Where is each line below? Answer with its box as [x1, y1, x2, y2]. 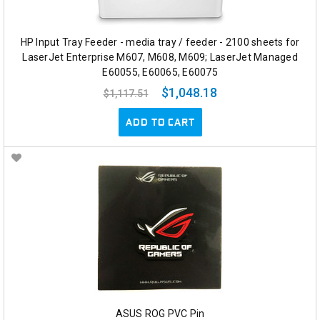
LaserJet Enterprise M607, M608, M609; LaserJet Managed [22, 51, 298, 64]
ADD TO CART [125, 116, 195, 129]
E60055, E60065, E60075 [102, 66, 218, 79]
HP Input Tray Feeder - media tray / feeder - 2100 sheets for [20, 36, 300, 49]
